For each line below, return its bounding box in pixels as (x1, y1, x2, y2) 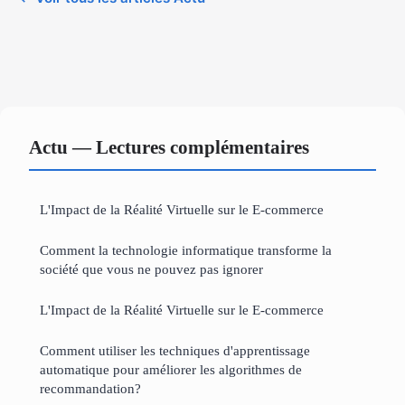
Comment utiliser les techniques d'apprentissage (40, 342, 310, 358)
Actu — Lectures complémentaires (29, 136, 309, 157)
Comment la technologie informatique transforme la (40, 241, 332, 258)
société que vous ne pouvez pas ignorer (40, 260, 263, 277)
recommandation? (40, 380, 141, 396)
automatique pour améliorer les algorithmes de (40, 361, 302, 377)
